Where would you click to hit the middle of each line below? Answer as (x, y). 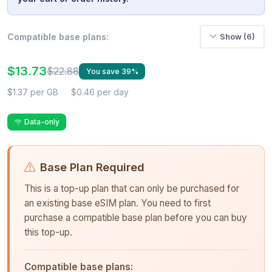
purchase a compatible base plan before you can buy (136, 217)
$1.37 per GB (33, 92)
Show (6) (237, 36)
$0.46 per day (100, 92)
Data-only (42, 122)
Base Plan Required (92, 167)
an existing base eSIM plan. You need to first (117, 203)
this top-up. (48, 232)
